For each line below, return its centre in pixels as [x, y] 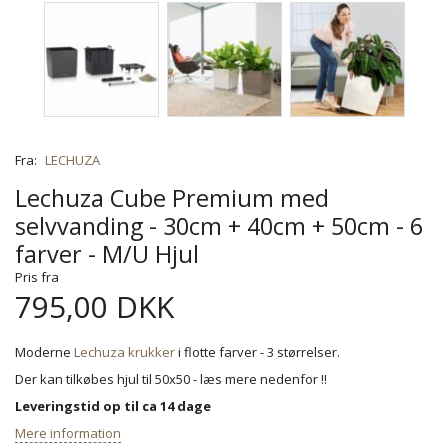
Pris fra [37, 276]
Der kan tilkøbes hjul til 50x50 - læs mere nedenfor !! [171, 378]
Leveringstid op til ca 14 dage [113, 405]
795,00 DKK [94, 306]
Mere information [68, 432]
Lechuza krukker [124, 351]
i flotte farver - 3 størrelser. [257, 351]
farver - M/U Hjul [107, 253]
